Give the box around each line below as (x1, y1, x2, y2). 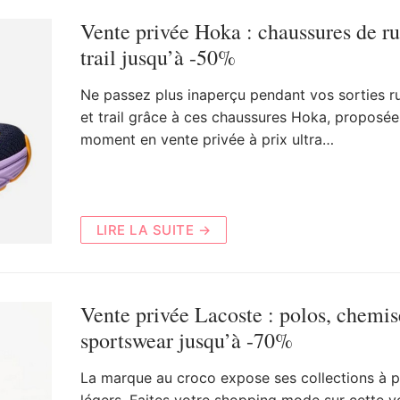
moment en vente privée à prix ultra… (79, 129, 334, 148)
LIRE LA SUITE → (96, 221, 211, 239)
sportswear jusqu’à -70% (79, 326, 293, 355)
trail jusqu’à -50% (79, 42, 236, 71)
